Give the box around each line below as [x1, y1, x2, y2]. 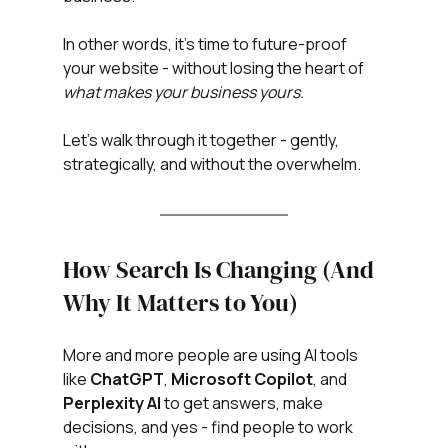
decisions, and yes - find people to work [62, 416, 356, 439]
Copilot [253, 368, 313, 391]
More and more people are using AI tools [62, 344, 361, 367]
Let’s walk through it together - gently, [62, 129, 342, 152]
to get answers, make [160, 392, 326, 415]
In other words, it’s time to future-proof [62, 33, 350, 56]
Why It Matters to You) [62, 286, 298, 320]
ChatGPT [89, 368, 164, 391]
